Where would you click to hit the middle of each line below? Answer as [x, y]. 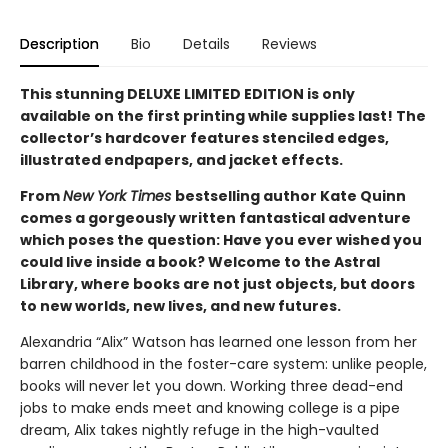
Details [206, 44]
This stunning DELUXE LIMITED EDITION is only [187, 94]
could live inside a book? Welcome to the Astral [200, 262]
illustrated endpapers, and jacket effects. [181, 160]
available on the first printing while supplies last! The [223, 116]
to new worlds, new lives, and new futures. [180, 306]
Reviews [289, 44]
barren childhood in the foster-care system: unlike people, [223, 364]
